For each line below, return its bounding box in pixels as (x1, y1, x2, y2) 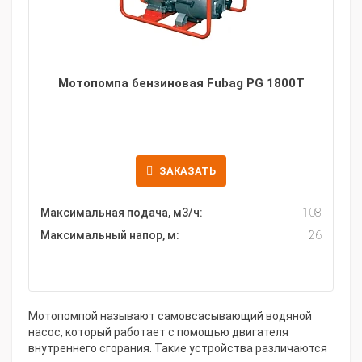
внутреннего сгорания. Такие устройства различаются (28, 342, 327, 355)
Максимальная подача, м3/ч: (40, 206, 203, 219)
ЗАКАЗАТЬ (159, 165, 216, 177)
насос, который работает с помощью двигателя (28, 326, 288, 339)
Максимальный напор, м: (40, 229, 179, 242)
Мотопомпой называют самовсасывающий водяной (28, 309, 312, 322)
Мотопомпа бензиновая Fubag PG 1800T (57, 76, 305, 90)
